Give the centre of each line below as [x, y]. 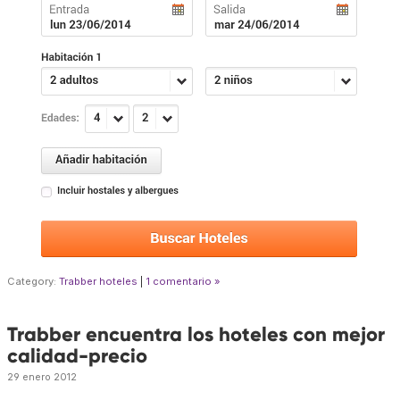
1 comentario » [183, 282]
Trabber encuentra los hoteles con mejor [196, 335]
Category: [33, 282]
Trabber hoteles [98, 282]
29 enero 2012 [42, 378]
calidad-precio [77, 356]
